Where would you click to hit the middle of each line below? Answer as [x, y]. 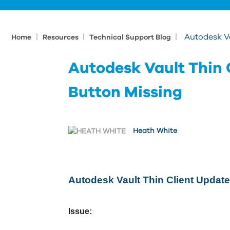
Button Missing [125, 92]
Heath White [155, 131]
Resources [61, 37]
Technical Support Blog [131, 37]
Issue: [80, 211]
